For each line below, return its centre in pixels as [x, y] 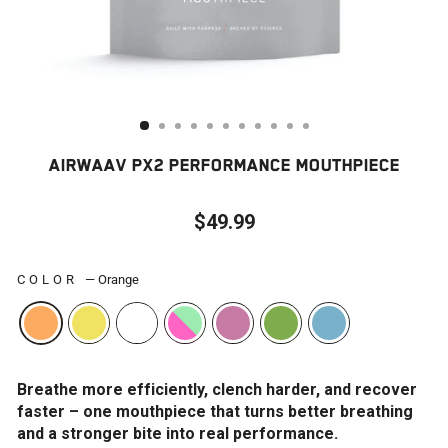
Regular [251, 237]
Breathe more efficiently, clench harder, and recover [217, 389]
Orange [118, 279]
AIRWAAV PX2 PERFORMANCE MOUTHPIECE [224, 165]
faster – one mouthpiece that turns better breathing [215, 411]
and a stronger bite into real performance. [177, 433]
